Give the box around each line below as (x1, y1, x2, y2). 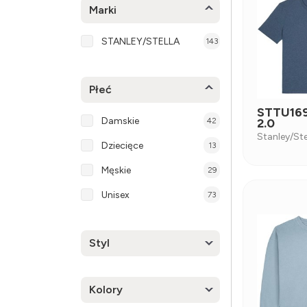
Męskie (101, 164, 131, 176)
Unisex (101, 188, 130, 201)
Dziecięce (101, 139, 143, 151)
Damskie (101, 114, 139, 127)
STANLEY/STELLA (101, 35, 180, 47)
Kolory (89, 283, 123, 296)
